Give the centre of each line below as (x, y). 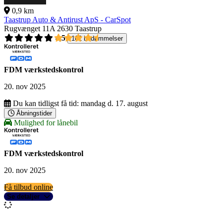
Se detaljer (23, 197)
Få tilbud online (28, 187)
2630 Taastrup (79, 29)
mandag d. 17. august (114, 104)
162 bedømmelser (97, 39)
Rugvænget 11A (29, 29)
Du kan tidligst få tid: (46, 104)
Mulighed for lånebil (45, 123)
